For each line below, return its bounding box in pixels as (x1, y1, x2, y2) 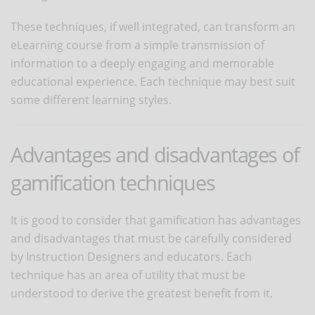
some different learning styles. (11, 91, 172, 108)
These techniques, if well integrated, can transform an (11, 18, 295, 34)
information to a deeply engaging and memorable (11, 55, 274, 71)
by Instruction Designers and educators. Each (11, 248, 252, 264)
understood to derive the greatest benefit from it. (11, 285, 273, 301)
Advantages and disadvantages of (11, 140, 300, 168)
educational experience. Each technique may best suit (11, 73, 295, 89)
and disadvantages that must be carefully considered (11, 230, 292, 246)
